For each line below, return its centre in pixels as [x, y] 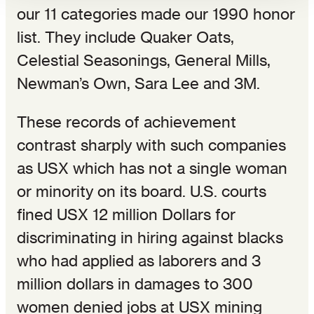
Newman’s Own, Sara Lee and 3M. [138, 83]
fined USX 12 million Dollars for [126, 214]
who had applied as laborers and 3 [139, 260]
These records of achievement [127, 122]
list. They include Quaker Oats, [125, 37]
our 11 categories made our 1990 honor [156, 14]
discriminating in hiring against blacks [150, 237]
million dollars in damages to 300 [135, 284]
